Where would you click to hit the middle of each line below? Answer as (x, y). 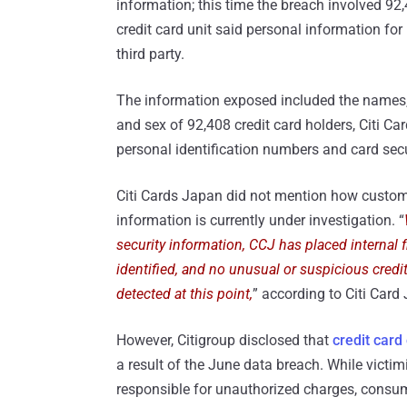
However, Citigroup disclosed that (224, 340)
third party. (150, 54)
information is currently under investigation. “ (260, 220)
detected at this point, (184, 293)
